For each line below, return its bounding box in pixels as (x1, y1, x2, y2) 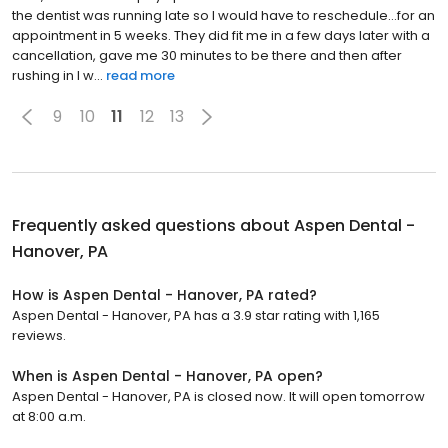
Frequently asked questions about (12, 213, 294, 237)
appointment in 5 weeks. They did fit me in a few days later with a (12, 25, 430, 45)
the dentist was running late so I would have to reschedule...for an (12, 5, 435, 25)
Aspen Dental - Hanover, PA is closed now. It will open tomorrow (12, 386, 425, 406)
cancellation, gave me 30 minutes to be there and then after (12, 45, 402, 65)
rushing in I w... (12, 65, 103, 85)
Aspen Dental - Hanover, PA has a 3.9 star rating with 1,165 (12, 305, 380, 325)
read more (106, 65, 175, 85)
